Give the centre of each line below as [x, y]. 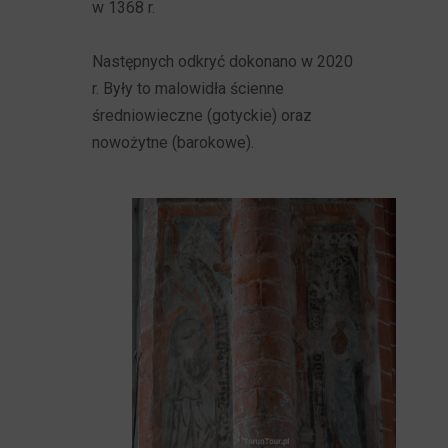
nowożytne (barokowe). [173, 142]
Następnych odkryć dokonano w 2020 [223, 61]
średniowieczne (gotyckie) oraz [202, 115]
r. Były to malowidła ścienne [188, 88]
